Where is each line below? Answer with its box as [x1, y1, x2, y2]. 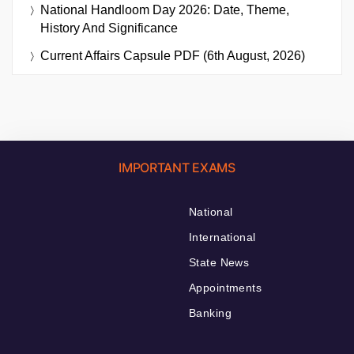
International [189, 231, 256, 244]
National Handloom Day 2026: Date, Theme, [40, 3, 289, 17]
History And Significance [40, 21, 178, 36]
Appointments [189, 281, 262, 295]
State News [189, 256, 250, 269]
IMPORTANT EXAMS [119, 160, 235, 176]
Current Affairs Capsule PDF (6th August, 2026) [40, 49, 305, 63]
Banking [189, 307, 232, 320]
